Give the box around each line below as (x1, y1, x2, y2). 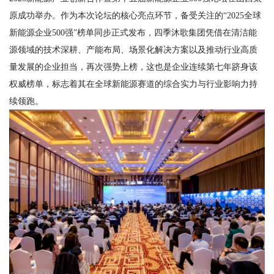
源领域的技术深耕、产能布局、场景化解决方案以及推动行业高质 (9, 45, 257, 54)
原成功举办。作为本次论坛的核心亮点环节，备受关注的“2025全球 (9, 10, 261, 20)
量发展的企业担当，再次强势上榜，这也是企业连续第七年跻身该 (9, 62, 257, 72)
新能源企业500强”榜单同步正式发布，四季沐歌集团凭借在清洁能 (9, 28, 257, 37)
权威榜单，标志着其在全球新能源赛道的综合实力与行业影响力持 (9, 79, 257, 89)
